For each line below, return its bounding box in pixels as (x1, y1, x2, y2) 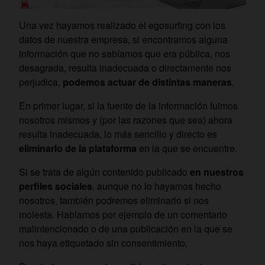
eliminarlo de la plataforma (19, 141, 137, 156)
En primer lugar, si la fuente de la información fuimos (19, 99, 238, 113)
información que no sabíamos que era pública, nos (19, 47, 230, 61)
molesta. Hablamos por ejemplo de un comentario (19, 208, 227, 222)
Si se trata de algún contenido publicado (19, 165, 190, 179)
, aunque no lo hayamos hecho (92, 179, 221, 193)
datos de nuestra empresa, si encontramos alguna (19, 33, 228, 47)
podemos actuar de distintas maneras (63, 75, 232, 89)
